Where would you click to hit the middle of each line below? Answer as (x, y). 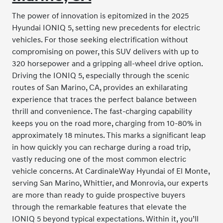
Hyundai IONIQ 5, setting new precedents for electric (106, 28)
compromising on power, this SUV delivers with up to (106, 52)
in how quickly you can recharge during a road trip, (101, 147)
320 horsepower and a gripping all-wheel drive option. (108, 63)
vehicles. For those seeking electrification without (100, 40)
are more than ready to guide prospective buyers (99, 195)
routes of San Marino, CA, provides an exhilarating (100, 87)
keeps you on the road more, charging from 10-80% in (107, 123)
